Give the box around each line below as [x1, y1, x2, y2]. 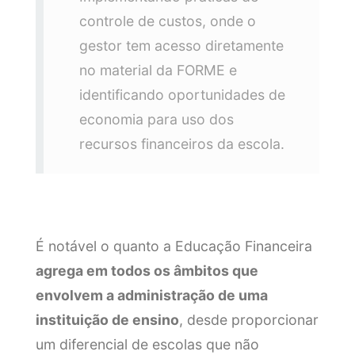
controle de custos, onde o [78, 12, 256, 29]
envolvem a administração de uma [35, 286, 268, 303]
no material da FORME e [78, 61, 237, 78]
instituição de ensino [35, 311, 179, 328]
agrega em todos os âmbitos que [35, 261, 258, 279]
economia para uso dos [78, 110, 234, 128]
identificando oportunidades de [78, 86, 285, 103]
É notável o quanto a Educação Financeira [35, 237, 312, 254]
